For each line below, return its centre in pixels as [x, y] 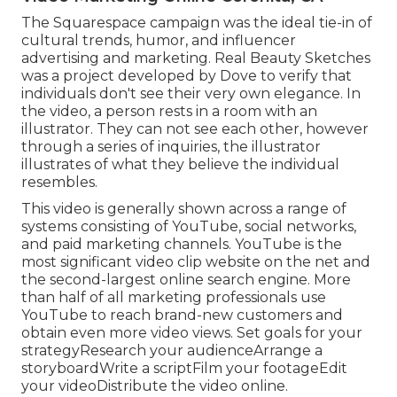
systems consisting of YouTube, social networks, [189, 226]
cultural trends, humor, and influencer [159, 40]
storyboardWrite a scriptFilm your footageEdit [184, 368]
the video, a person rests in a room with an [169, 111]
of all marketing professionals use [206, 297]
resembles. [59, 182]
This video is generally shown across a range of [184, 208]
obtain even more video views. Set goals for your [192, 332]
